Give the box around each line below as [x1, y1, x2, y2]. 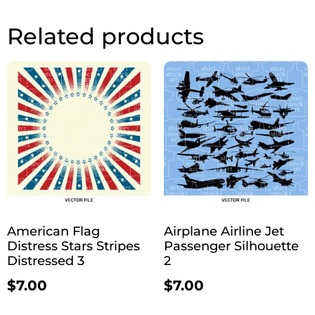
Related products [7, 22, 204, 50]
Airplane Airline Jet [163, 223, 284, 239]
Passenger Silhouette [163, 238, 299, 254]
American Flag [7, 223, 100, 239]
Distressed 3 [7, 252, 84, 269]
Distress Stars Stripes [7, 238, 140, 254]
